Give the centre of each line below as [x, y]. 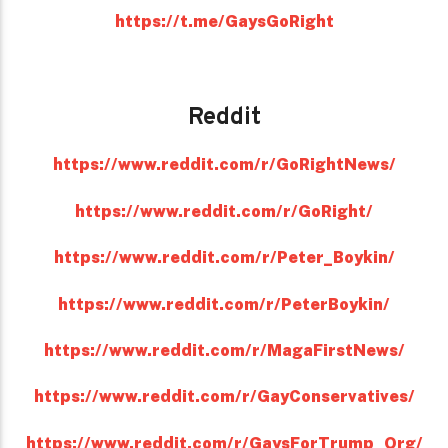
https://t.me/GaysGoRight [224, 22]
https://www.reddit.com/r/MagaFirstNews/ [224, 350]
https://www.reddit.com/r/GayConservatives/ [224, 397]
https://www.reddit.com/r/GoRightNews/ [224, 165]
